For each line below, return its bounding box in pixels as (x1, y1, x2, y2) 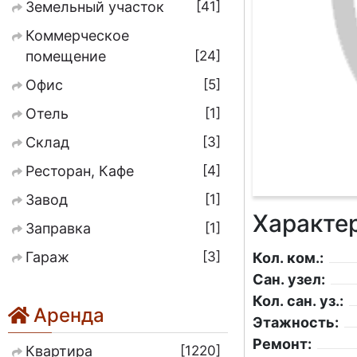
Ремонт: (252, 335, 312, 353)
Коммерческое (25, 27, 129, 45)
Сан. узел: (252, 271, 325, 288)
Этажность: (252, 314, 339, 331)
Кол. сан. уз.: (252, 292, 343, 310)
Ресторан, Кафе (25, 163, 134, 180)
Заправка (25, 220, 91, 237)
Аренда (33, 303, 104, 327)
